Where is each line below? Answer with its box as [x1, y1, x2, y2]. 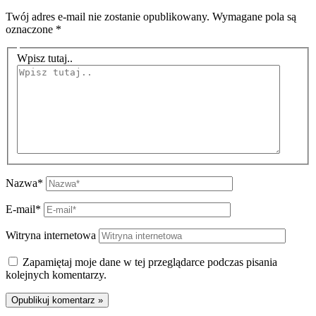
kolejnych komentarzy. [6, 269, 107, 281]
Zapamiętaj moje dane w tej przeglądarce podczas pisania [23, 256, 277, 269]
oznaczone [6, 23, 56, 35]
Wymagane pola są [212, 10, 296, 23]
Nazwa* [6, 177, 43, 190]
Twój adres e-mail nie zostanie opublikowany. [6, 10, 209, 23]
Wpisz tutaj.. [17, 52, 73, 65]
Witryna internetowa [6, 229, 96, 242]
